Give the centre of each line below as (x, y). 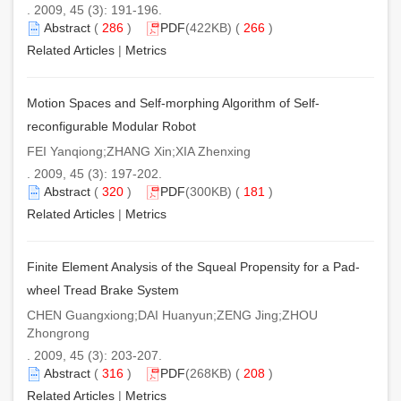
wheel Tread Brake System (103, 290)
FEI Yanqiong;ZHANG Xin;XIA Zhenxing (139, 151)
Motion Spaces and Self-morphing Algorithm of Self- (173, 102)
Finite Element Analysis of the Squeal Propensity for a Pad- (193, 266)
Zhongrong (58, 333)
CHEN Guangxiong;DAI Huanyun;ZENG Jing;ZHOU (172, 315)
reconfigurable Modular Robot (111, 126)
